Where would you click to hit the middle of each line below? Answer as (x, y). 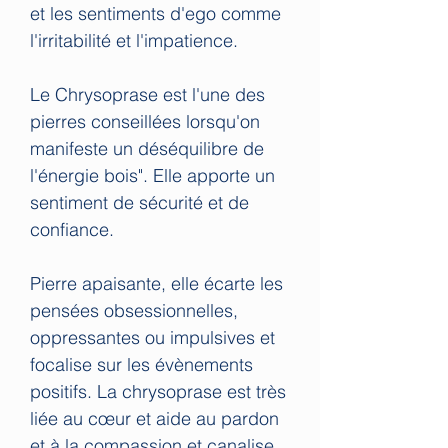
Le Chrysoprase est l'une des (147, 94)
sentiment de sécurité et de (139, 202)
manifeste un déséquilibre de (147, 148)
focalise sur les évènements (141, 364)
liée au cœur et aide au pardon (154, 418)
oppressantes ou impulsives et (152, 337)
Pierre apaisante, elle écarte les (156, 283)
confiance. (72, 229)
